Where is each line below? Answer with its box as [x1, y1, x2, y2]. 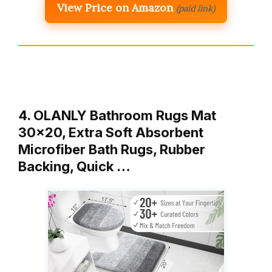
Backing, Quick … [18, 158, 131, 174]
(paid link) [176, 2, 215, 14]
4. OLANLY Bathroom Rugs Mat [18, 107, 216, 123]
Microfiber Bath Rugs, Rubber [18, 141, 205, 157]
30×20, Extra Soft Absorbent [18, 124, 203, 140]
